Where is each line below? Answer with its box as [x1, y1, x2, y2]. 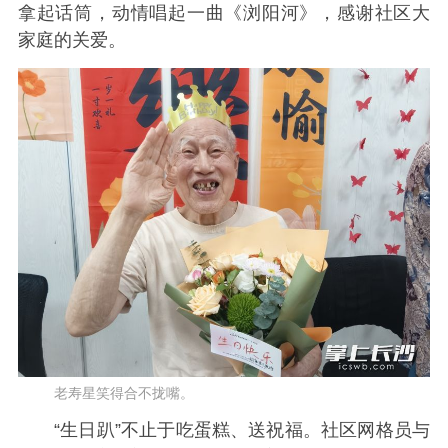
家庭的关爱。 [17, 29, 126, 50]
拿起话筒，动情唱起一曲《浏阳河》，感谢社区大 [17, 2, 431, 23]
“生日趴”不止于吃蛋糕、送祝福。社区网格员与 [53, 419, 431, 440]
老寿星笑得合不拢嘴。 [53, 385, 194, 402]
